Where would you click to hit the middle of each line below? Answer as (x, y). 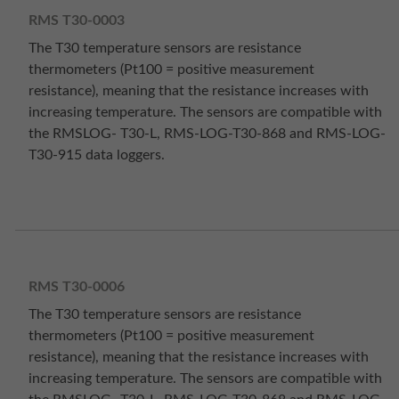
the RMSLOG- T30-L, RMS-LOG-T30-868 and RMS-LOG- (207, 134)
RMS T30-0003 (77, 20)
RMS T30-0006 (77, 286)
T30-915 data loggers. (97, 155)
